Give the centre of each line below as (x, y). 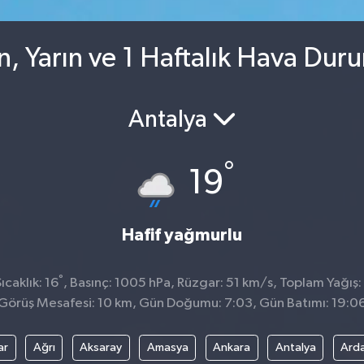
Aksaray (101, 347)
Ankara (232, 347)
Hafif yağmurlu (182, 236)
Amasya (167, 347)
